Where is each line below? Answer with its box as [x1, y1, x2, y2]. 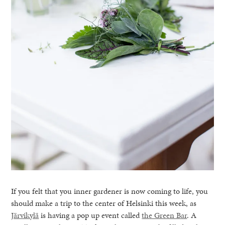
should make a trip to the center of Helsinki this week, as [11, 197, 197, 209]
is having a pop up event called [39, 209, 142, 221]
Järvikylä [11, 209, 39, 221]
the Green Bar [142, 209, 187, 221]
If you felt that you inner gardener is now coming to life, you [11, 185, 208, 197]
